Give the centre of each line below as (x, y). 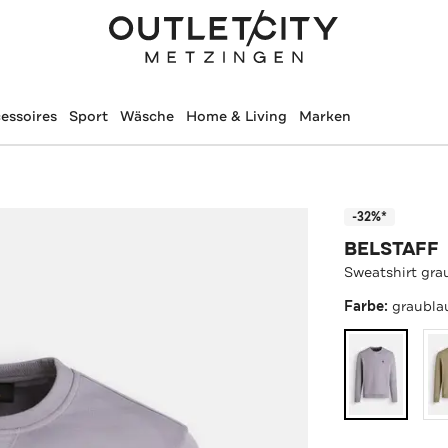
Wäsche (146, 116)
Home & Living (236, 116)
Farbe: (368, 306)
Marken (324, 116)
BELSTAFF (392, 248)
